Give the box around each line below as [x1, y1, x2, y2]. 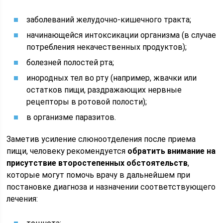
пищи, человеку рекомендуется [6, 146, 128, 156]
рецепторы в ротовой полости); [26, 97, 147, 107]
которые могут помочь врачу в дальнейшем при [6, 170, 191, 180]
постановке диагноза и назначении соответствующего [6, 182, 216, 192]
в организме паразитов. [26, 112, 116, 122]
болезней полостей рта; [26, 58, 114, 67]
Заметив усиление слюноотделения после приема [6, 134, 196, 144]
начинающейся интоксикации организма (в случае [26, 30, 217, 40]
